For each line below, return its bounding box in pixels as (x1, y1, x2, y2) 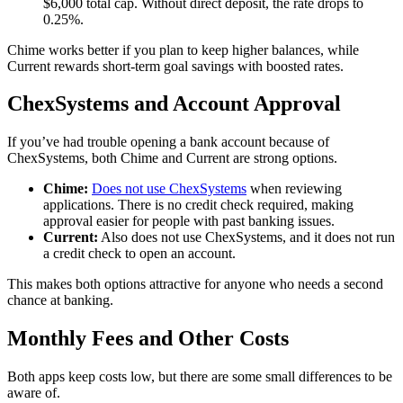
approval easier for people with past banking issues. (43, 213, 335, 229)
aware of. (7, 385, 60, 401)
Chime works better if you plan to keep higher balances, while (7, 41, 359, 58)
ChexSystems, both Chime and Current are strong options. (7, 150, 337, 166)
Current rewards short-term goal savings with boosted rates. (7, 58, 344, 74)
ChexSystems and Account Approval (7, 92, 341, 116)
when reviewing (246, 181, 342, 197)
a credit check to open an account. (43, 246, 236, 262)
